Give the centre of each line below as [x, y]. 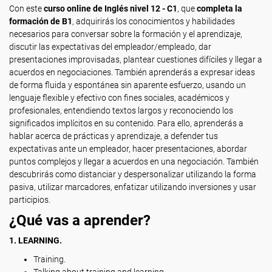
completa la [219, 8]
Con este [26, 8]
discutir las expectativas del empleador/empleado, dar [110, 47]
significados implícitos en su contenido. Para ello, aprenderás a [126, 123]
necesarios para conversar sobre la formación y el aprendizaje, [126, 34]
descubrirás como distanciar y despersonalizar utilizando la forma [133, 174]
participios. [30, 200]
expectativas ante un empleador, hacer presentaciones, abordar [128, 149]
